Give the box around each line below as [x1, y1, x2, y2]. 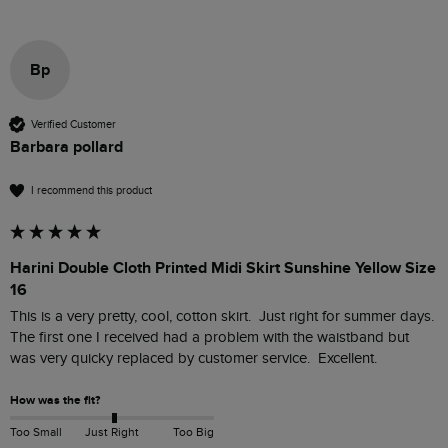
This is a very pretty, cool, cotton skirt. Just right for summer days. [10, 308, 434, 326]
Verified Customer [31, 117, 116, 131]
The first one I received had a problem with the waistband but [10, 329, 409, 347]
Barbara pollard [10, 137, 123, 158]
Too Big [172, 425, 214, 440]
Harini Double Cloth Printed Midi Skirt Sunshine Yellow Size [10, 258, 436, 279]
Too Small [10, 425, 62, 440]
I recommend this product [31, 183, 152, 197]
